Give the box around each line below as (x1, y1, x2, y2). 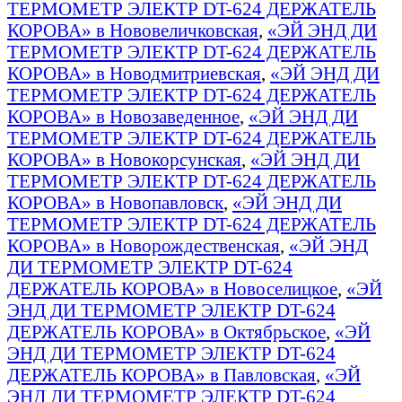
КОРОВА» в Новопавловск (7, 191, 223, 213)
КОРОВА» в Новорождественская (7, 234, 280, 256)
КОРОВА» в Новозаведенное (7, 105, 240, 127)
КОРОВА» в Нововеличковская (7, 19, 258, 40)
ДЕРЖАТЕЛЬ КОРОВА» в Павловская (7, 363, 316, 385)
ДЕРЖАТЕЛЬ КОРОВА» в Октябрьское (7, 320, 326, 342)
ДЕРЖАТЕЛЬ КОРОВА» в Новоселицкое (7, 277, 337, 299)
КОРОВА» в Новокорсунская (7, 148, 241, 170)
